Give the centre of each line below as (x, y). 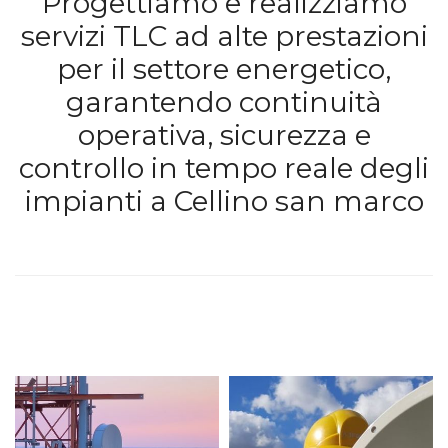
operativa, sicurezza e (224, 135)
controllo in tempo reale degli (224, 168)
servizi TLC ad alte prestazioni (224, 36)
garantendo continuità (224, 102)
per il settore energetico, (224, 69)
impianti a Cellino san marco (224, 201)
